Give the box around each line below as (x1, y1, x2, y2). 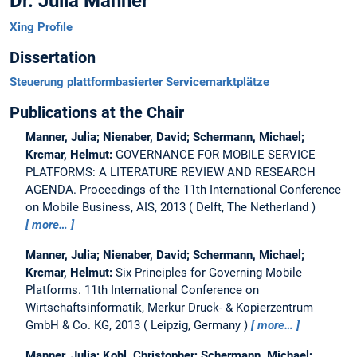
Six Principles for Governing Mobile (116, 265, 302, 280)
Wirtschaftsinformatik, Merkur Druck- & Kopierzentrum (25, 300, 313, 316)
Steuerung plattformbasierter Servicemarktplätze (10, 75, 269, 90)
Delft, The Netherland (196, 200, 308, 215)
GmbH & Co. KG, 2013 (25, 318, 140, 333)
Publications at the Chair (10, 103, 184, 123)
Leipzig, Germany (151, 318, 241, 333)
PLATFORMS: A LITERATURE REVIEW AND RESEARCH (25, 165, 316, 180)
